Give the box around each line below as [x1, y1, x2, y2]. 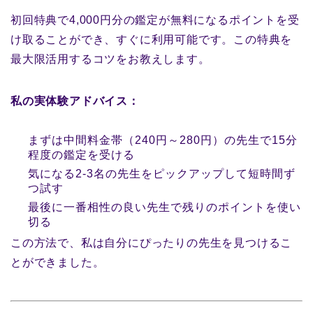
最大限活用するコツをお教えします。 [10, 53, 210, 66]
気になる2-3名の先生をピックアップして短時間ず [28, 168, 296, 180]
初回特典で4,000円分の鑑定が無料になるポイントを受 [10, 14, 300, 27]
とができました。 [10, 256, 105, 269]
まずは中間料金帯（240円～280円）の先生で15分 [28, 134, 298, 147]
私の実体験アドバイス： [10, 95, 140, 108]
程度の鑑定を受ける [28, 149, 135, 161]
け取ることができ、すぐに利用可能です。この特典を [10, 34, 293, 46]
